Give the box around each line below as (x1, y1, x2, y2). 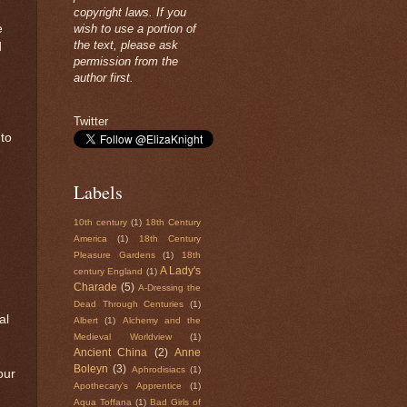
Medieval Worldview (74, 332, 172, 342)
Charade (74, 282, 117, 293)
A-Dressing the (138, 283, 201, 293)
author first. (74, 71, 134, 85)
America (74, 233, 107, 244)
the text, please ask (74, 38, 178, 53)
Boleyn (74, 363, 108, 375)
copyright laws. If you (74, 5, 186, 20)
